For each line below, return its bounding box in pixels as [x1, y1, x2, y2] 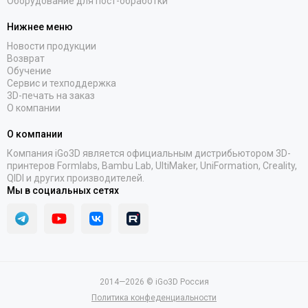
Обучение [7, 65, 52, 76]
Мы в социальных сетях [7, 185, 119, 196]
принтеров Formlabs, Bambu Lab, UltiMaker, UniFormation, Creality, [7, 160, 297, 171]
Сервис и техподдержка [7, 78, 116, 89]
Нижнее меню [7, 21, 73, 32]
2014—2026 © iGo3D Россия [99, 277, 209, 287]
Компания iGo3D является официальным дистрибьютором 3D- [7, 148, 291, 159]
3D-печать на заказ [7, 90, 95, 101]
